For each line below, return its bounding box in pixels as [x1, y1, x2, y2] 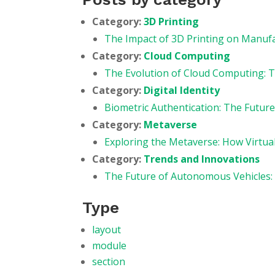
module [92, 239, 127, 252]
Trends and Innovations [144, 152, 260, 166]
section [92, 255, 126, 268]
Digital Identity [144, 83, 220, 97]
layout [92, 223, 122, 236]
